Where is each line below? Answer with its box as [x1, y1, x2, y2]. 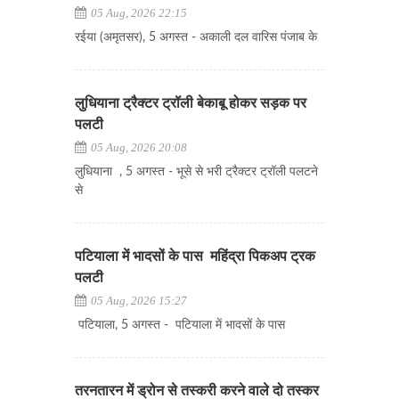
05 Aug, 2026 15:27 [88, 294, 187, 307]
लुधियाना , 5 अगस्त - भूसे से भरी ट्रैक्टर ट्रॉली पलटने [75, 166, 318, 178]
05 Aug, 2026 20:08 [88, 141, 187, 154]
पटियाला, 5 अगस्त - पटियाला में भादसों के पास [75, 319, 285, 331]
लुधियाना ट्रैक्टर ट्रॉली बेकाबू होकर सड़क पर [75, 96, 306, 110]
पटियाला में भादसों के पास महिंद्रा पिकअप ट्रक [75, 249, 315, 264]
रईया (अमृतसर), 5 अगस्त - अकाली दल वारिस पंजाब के [75, 31, 317, 44]
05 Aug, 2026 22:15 [88, 6, 187, 20]
